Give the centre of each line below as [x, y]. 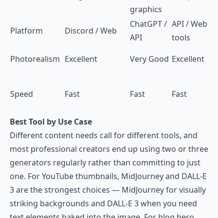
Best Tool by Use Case [51, 122]
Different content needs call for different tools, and [104, 135]
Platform [27, 31]
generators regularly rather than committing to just [105, 163]
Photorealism [35, 59]
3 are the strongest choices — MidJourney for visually [108, 190]
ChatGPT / [148, 24]
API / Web [190, 24]
